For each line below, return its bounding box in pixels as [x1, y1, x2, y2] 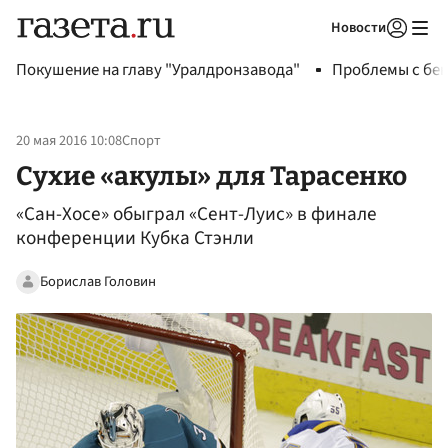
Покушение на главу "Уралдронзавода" [16, 58, 300, 82]
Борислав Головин [40, 270, 156, 292]
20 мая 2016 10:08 [16, 130, 122, 152]
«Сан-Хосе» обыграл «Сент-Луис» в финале [16, 200, 377, 229]
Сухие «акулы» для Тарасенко [16, 159, 407, 192]
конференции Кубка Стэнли [16, 224, 254, 253]
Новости [331, 17, 386, 38]
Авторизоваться [268, 44, 362, 62]
